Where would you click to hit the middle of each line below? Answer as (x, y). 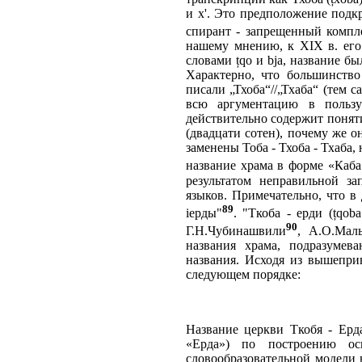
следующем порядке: (243, 275)
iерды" (204, 213)
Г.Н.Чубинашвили (236, 231)
